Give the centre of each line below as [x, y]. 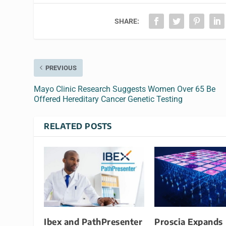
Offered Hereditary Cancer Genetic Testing [108, 99]
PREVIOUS [61, 68]
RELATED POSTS [78, 126]
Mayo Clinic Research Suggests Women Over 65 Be [125, 89]
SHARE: [127, 21]
